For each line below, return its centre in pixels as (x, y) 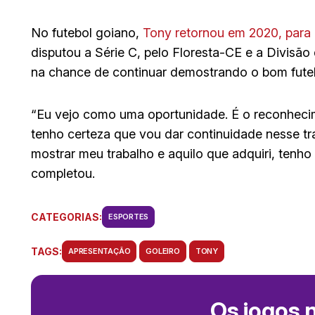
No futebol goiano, (87, 32)
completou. (63, 173)
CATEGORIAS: (66, 217)
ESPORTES (129, 216)
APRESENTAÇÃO (99, 251)
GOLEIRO (163, 251)
